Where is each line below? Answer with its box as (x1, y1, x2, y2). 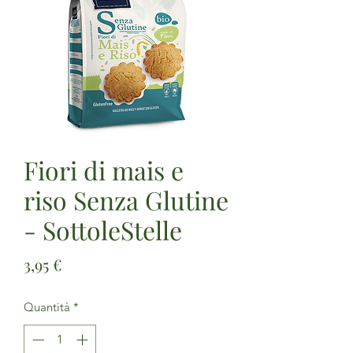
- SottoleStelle (24, 212, 182, 247)
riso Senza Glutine (24, 182, 229, 217)
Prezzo (61, 252, 110, 274)
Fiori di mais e (24, 152, 184, 187)
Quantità (24, 299, 70, 314)
